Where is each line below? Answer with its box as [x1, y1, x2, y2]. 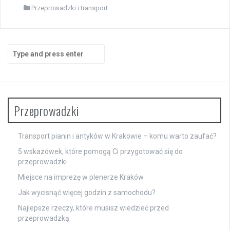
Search [7, 44, 31, 53]
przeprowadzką [18, 214, 69, 222]
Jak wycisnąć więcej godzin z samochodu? [18, 188, 156, 197]
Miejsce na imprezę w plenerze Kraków [18, 172, 144, 181]
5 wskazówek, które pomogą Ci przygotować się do [18, 147, 183, 156]
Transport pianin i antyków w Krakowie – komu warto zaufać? [18, 131, 217, 140]
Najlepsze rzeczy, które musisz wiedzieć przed [18, 203, 169, 212]
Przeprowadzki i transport [31, 4, 108, 12]
